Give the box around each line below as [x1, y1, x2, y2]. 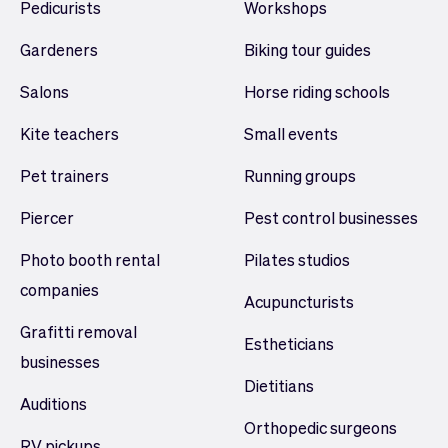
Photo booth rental [20, 248, 160, 270]
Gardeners [20, 38, 98, 60]
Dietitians [244, 374, 314, 396]
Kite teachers [20, 122, 119, 144]
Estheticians [244, 332, 334, 354]
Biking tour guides [244, 38, 371, 60]
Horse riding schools [244, 80, 390, 102]
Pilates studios [244, 248, 350, 270]
